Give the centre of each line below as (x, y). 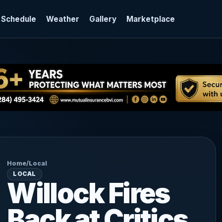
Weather (62, 19)
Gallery (103, 19)
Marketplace (150, 19)
